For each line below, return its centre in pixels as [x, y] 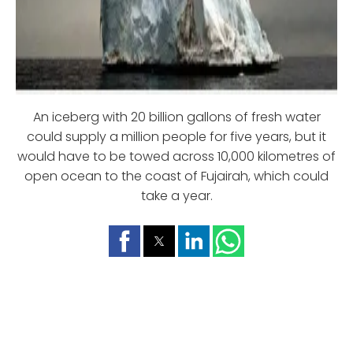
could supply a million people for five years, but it [176, 137]
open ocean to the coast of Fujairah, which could [176, 176]
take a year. [176, 196]
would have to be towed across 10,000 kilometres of [176, 157]
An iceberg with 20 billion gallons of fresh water [176, 117]
